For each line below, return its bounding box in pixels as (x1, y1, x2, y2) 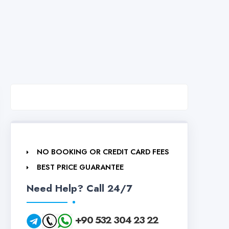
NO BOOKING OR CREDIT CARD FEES (37, 146, 169, 157)
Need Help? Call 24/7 (27, 180, 132, 195)
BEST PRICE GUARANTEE (37, 162, 124, 172)
